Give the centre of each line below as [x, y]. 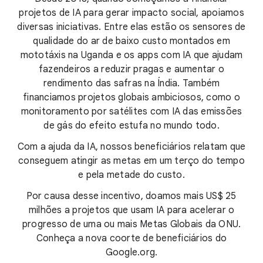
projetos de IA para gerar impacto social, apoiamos [131, 13]
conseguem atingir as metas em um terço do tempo [131, 161]
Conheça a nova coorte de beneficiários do [131, 239]
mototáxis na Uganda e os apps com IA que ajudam [131, 55]
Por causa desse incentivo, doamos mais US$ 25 [131, 196]
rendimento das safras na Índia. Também [131, 84]
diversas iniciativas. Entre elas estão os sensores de [131, 27]
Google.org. [131, 253]
